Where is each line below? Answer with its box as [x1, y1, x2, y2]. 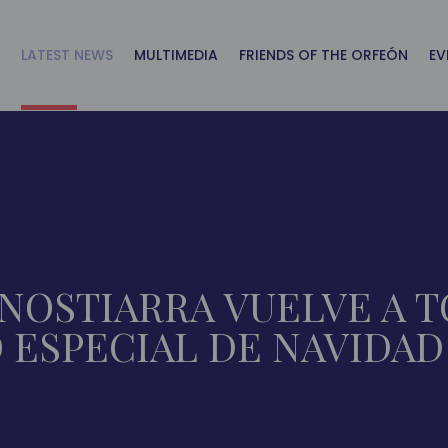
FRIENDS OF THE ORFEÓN [238, 45, 408, 65]
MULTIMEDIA [133, 45, 218, 65]
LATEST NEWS [20, 45, 113, 65]
